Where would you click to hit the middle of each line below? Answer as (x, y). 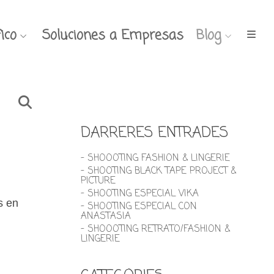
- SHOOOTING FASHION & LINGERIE (155, 158)
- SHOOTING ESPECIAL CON (139, 207)
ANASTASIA (106, 217)
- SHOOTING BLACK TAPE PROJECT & (158, 171)
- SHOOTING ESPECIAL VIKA (140, 194)
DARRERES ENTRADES (154, 133)
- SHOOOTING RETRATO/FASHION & (155, 229)
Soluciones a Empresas (113, 35)
